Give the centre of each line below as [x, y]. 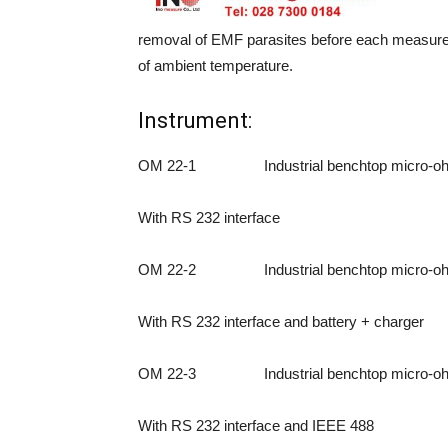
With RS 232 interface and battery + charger [281, 321]
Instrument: [195, 120]
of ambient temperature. [215, 65]
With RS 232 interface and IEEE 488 [256, 425]
